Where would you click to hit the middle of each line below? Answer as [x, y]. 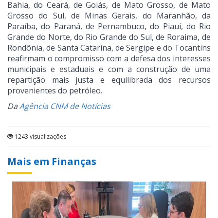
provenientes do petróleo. [55, 91]
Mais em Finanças [52, 162]
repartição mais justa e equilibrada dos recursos [109, 80]
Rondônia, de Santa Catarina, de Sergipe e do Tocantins [109, 48]
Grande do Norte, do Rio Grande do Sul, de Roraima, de [109, 37]
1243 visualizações [40, 137]
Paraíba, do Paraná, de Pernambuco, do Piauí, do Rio [109, 27]
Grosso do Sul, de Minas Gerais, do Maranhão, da [109, 16]
